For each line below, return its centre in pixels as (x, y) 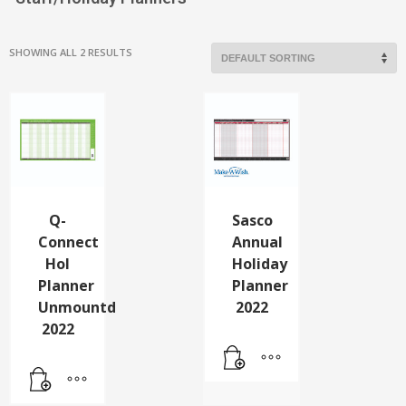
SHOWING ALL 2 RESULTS (71, 52)
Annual (257, 242)
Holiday (260, 263)
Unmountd (77, 307)
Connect (68, 242)
